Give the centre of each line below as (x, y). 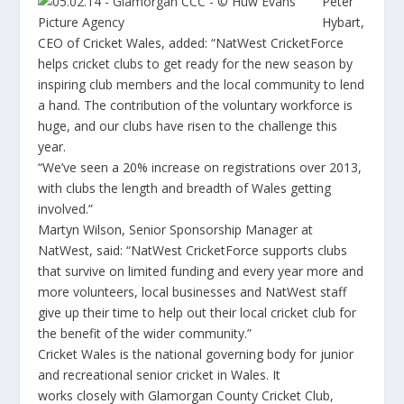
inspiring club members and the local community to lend (202, 84)
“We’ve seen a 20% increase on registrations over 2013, (200, 167)
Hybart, (344, 22)
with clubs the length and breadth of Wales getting (185, 188)
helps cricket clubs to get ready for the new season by (196, 63)
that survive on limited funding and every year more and (201, 271)
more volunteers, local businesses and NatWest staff (193, 291)
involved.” (66, 208)
